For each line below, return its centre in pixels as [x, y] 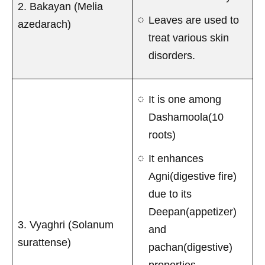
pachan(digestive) [190, 247]
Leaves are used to [194, 20]
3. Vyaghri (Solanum [66, 224]
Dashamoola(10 [186, 117]
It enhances [176, 158]
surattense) [44, 242]
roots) [162, 135]
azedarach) [44, 24]
